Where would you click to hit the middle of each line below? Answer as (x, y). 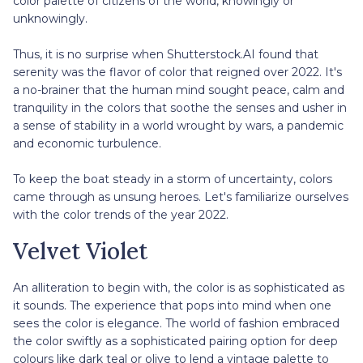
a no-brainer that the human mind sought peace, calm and (179, 90)
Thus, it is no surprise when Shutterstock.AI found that (166, 54)
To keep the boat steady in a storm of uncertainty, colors (173, 179)
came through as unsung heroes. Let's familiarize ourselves (181, 196)
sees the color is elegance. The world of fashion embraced (176, 323)
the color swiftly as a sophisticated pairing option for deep (175, 341)
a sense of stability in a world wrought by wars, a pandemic (178, 125)
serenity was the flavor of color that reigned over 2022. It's (177, 72)
